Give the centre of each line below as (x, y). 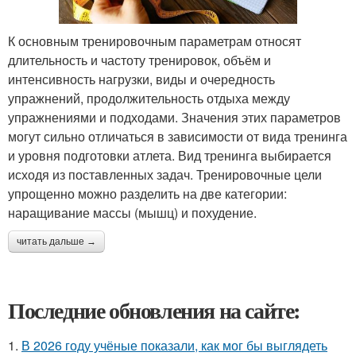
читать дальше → (56, 241)
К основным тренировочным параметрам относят (155, 41)
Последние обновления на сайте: (154, 310)
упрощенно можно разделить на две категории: (147, 193)
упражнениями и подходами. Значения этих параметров (174, 117)
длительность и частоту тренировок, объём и (139, 60)
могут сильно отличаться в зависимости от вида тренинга (178, 136)
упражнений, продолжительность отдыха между (149, 98)
